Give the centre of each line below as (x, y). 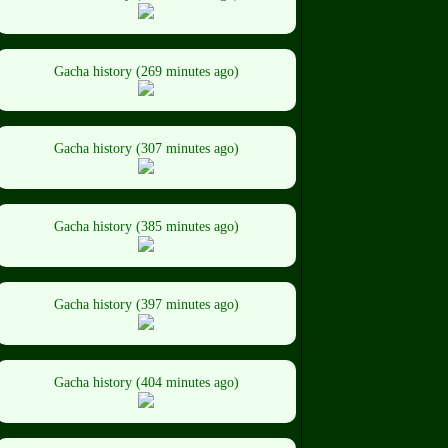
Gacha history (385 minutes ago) (146, 227)
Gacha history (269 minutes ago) (146, 71)
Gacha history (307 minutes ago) (146, 149)
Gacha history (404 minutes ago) (146, 382)
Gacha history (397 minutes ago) (146, 304)
